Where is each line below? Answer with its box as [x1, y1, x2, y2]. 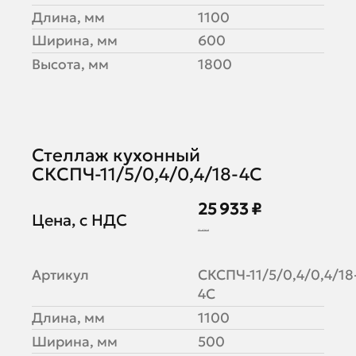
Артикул [31, 266, 89, 284]
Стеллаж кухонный [31, 143, 200, 166]
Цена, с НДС [31, 210, 127, 230]
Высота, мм [31, 55, 109, 73]
